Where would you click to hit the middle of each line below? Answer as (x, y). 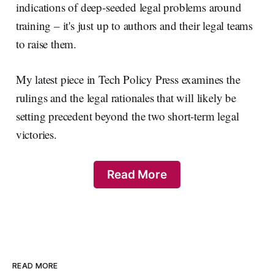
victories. (36, 135)
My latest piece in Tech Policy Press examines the (128, 80)
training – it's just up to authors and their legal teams (134, 26)
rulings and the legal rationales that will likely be (126, 98)
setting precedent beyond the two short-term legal (127, 116)
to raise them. (46, 44)
